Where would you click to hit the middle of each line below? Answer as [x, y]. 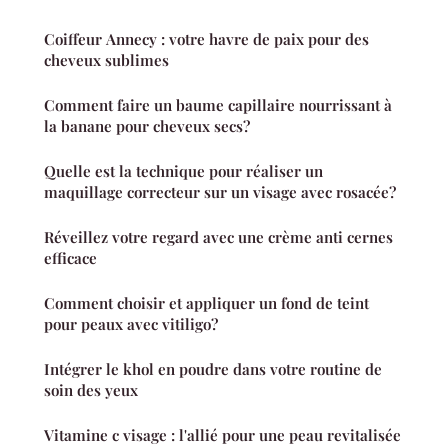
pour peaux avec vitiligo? [131, 323]
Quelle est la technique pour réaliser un [183, 170]
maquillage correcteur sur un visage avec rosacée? [220, 191]
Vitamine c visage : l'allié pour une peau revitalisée [222, 434]
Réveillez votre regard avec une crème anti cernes [218, 236]
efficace [70, 257]
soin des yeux [91, 389]
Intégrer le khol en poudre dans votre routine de [213, 368]
